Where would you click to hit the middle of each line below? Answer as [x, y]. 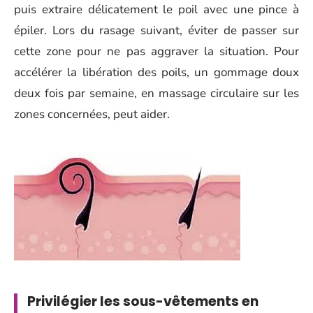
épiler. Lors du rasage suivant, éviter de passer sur [156, 31]
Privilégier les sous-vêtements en [143, 301]
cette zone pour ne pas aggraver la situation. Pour [156, 52]
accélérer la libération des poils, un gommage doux [156, 73]
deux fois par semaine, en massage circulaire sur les [156, 94]
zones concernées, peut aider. [92, 115]
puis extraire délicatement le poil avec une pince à [156, 10]
